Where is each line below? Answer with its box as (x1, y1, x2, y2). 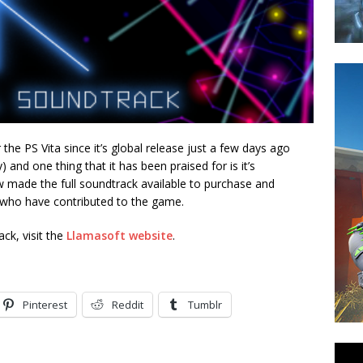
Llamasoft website (66, 227, 173, 243)
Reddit (112, 297, 143, 312)
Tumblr (188, 297, 222, 312)
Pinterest (23, 297, 67, 312)
